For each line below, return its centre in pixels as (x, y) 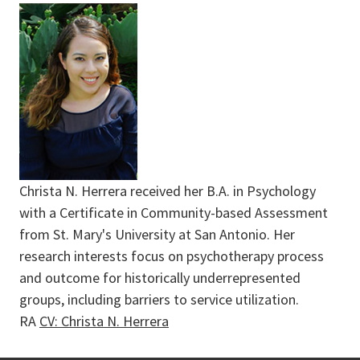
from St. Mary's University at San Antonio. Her (157, 234)
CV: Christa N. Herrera (104, 321)
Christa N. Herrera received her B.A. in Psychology (168, 191)
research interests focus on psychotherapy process (172, 256)
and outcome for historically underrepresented (160, 278)
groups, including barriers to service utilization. (159, 299)
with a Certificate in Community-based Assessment (174, 213)
